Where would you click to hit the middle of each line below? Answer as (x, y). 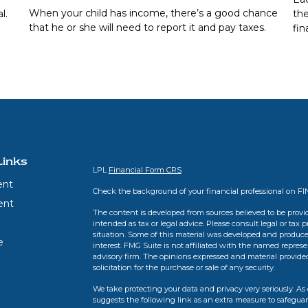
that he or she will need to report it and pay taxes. (148, 27)
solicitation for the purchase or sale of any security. (184, 267)
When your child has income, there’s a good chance (154, 13)
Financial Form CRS (145, 170)
